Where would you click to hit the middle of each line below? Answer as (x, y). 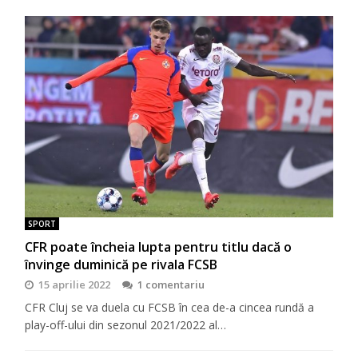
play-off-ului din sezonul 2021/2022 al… (126, 324)
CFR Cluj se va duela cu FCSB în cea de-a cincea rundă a (170, 307)
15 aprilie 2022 (75, 284)
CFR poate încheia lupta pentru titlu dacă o (159, 247)
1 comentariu (171, 284)
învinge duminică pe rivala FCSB (121, 264)
